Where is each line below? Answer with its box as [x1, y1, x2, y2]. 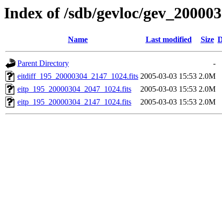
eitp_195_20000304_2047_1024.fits [17, 85, 131, 94]
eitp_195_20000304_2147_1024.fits [17, 98, 131, 107]
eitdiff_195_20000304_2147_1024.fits [17, 72, 138, 81]
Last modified [145, 35, 192, 44]
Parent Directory [17, 59, 69, 68]
